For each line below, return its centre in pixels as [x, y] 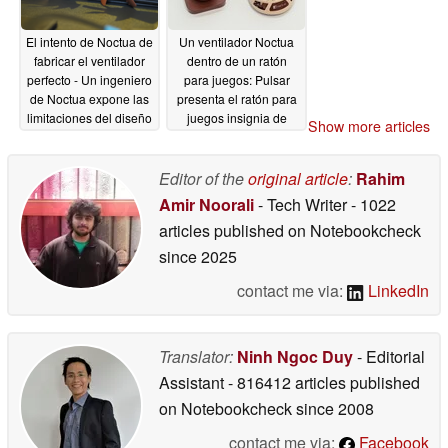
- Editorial [389, 356]
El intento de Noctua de [89, 42]
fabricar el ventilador [89, 61]
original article [298, 178]
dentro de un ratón [236, 61]
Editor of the [203, 178]
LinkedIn [396, 290]
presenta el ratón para [236, 99]
